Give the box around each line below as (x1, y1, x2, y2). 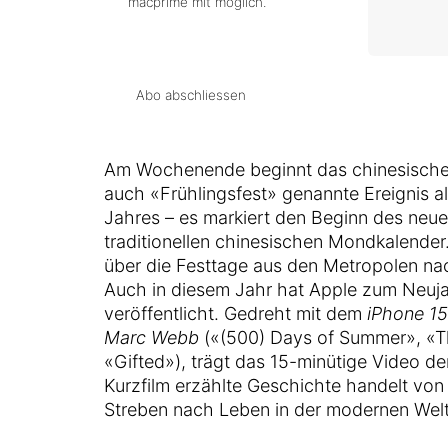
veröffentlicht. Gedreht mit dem (103, 303, 367, 324)
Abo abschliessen (135, 87, 246, 103)
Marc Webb (103, 327, 199, 348)
